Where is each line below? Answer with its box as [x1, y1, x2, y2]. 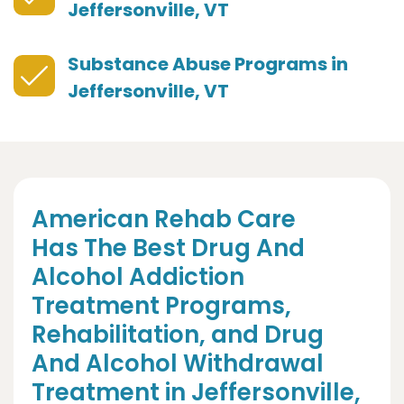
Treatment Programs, [32, 289, 291, 323]
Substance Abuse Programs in [68, 51, 348, 78]
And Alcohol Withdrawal [32, 347, 324, 381]
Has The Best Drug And [32, 232, 305, 265]
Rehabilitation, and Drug [32, 318, 324, 352]
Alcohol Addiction [32, 261, 244, 294]
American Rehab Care [32, 203, 296, 236]
